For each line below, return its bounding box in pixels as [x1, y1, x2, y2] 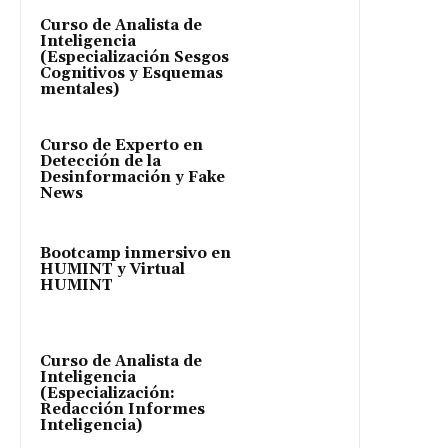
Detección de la [40, 151, 161, 171]
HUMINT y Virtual [40, 259, 185, 279]
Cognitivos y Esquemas [40, 63, 223, 83]
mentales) [40, 79, 119, 99]
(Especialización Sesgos [40, 47, 229, 67]
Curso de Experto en [40, 135, 203, 155]
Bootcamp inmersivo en [40, 243, 231, 263]
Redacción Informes [40, 399, 205, 419]
